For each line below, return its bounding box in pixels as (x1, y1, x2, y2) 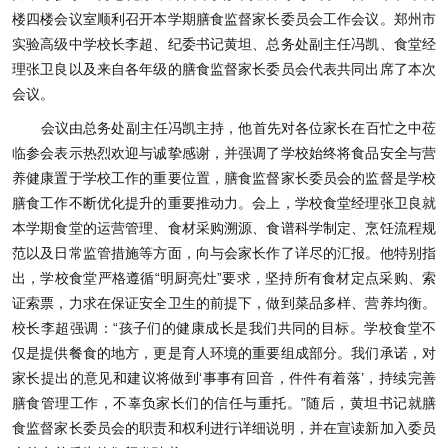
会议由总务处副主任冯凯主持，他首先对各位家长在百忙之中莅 (11, 120, 437, 137)
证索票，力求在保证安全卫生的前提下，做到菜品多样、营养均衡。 (11, 295, 437, 312)
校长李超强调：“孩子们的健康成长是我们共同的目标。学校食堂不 (11, 320, 437, 337)
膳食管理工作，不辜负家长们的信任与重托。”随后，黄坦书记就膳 (11, 395, 437, 412)
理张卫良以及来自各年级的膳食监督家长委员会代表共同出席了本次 (11, 61, 437, 78)
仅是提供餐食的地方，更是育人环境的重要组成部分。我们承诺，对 (11, 345, 437, 362)
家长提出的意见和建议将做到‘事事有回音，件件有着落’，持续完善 (11, 370, 437, 387)
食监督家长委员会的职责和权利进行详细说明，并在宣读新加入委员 (11, 420, 437, 437)
